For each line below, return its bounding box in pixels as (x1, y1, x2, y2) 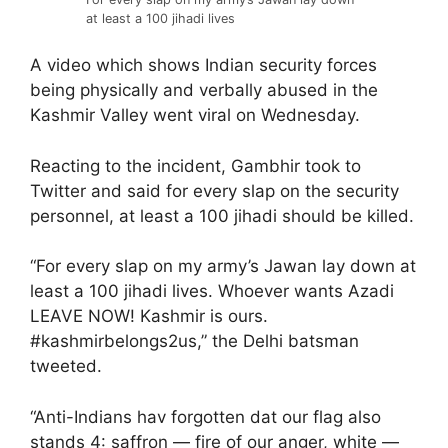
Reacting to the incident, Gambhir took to (30, 155, 361, 176)
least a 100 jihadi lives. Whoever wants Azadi (30, 281, 394, 301)
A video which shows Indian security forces (30, 55, 377, 75)
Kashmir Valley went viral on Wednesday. (30, 105, 360, 125)
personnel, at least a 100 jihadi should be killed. (30, 205, 414, 226)
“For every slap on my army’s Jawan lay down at (30, 256, 416, 276)
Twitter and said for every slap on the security (30, 180, 399, 201)
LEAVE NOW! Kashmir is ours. (30, 306, 268, 326)
